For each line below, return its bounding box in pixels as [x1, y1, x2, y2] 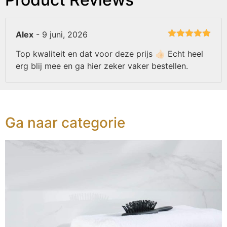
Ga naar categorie [5, 114, 125, 132]
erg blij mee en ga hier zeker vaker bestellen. [16, 61, 188, 71]
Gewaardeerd [167, 40, 211, 49]
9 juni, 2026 [42, 29, 88, 40]
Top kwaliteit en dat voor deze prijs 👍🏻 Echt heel [16, 49, 203, 59]
